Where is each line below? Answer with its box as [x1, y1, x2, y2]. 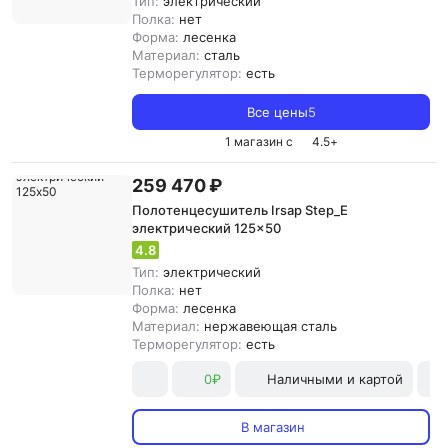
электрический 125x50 [132, 220, 281, 236]
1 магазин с [224, 134, 293, 149]
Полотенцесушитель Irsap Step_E [132, 202, 348, 218]
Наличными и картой [267, 371, 403, 387]
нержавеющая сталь [204, 318, 337, 334]
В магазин [241, 419, 305, 435]
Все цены [246, 104, 308, 120]
